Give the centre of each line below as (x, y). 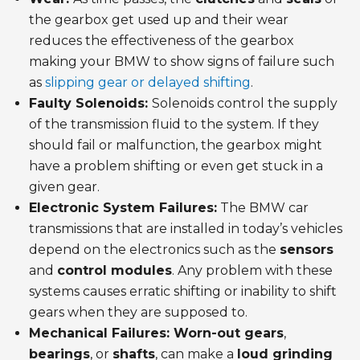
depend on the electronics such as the (154, 250)
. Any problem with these (252, 271)
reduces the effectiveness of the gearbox (162, 41)
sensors (307, 250)
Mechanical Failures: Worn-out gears (156, 333)
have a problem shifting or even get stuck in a (176, 166)
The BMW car (263, 208)
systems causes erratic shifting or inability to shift (183, 292)
